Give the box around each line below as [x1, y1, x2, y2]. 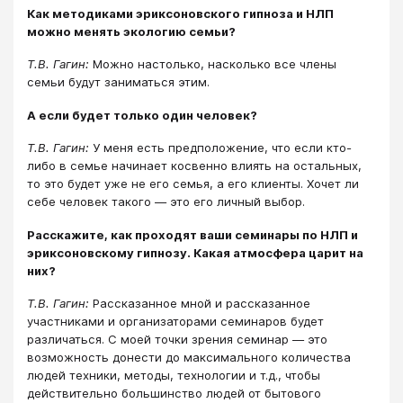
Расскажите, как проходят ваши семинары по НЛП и [27, 227, 358, 242]
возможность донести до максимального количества [27, 349, 351, 364]
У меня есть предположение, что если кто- [89, 140, 352, 156]
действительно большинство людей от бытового [27, 385, 321, 400]
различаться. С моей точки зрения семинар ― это [27, 331, 327, 346]
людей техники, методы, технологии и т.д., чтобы [27, 367, 320, 382]
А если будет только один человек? [27, 107, 257, 122]
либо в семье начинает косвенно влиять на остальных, [27, 158, 362, 174]
